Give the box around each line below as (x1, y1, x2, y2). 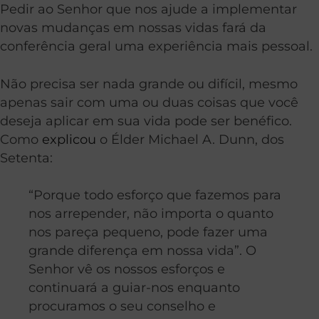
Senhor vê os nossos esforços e (28, 261, 225, 277)
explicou (42, 131, 96, 147)
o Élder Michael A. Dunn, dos (96, 131, 284, 147)
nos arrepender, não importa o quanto (28, 206, 273, 221)
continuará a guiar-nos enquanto (28, 280, 240, 296)
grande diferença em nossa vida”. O (28, 243, 256, 258)
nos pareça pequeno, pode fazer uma (28, 224, 268, 240)
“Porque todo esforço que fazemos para (28, 187, 281, 203)
